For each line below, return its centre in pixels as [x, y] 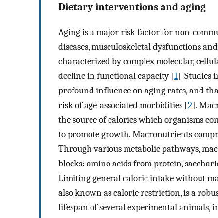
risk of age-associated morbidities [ [123, 105]
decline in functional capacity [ [116, 76]
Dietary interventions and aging [132, 7]
